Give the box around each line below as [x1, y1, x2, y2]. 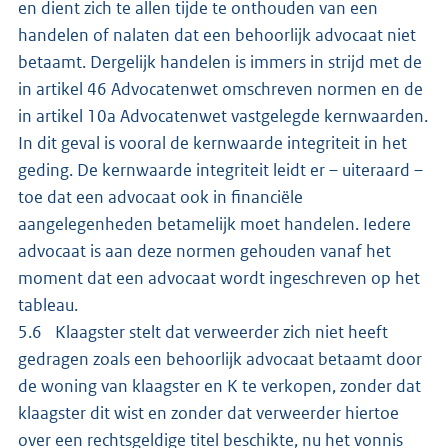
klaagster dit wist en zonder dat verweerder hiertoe [18, 401, 399, 424]
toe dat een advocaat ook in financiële [18, 185, 303, 208]
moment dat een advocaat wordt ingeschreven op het [18, 266, 420, 289]
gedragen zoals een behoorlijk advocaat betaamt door [18, 347, 422, 370]
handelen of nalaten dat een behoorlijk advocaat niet [18, 23, 416, 46]
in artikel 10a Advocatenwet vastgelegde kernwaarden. [18, 104, 428, 127]
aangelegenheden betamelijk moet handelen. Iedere [18, 212, 411, 235]
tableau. [18, 293, 78, 316]
